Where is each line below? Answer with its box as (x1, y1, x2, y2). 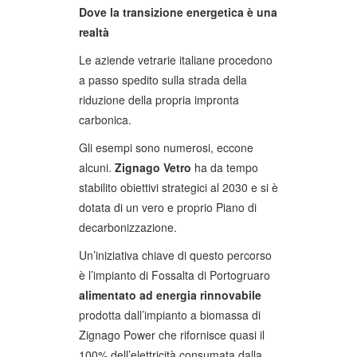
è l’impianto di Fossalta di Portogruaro (79, 266, 270, 283)
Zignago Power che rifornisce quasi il (79, 326, 265, 343)
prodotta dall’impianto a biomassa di (79, 306, 261, 323)
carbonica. (79, 111, 131, 127)
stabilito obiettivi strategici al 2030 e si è (79, 178, 278, 195)
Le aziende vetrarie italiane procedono (79, 51, 273, 68)
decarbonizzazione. (79, 218, 177, 235)
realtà (79, 23, 109, 40)
